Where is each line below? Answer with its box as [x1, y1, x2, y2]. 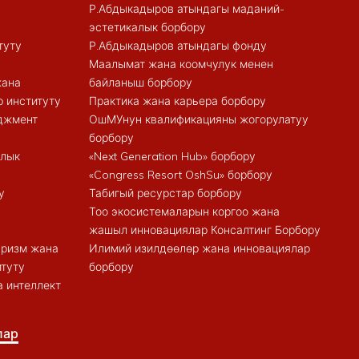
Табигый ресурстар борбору [88, 185, 242, 200]
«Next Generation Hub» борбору [88, 148, 256, 163]
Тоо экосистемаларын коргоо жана [88, 204, 280, 219]
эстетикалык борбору [88, 19, 206, 34]
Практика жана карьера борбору [88, 93, 266, 108]
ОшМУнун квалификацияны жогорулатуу [88, 111, 309, 127]
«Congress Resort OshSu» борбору [88, 167, 272, 182]
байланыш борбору [88, 75, 192, 90]
